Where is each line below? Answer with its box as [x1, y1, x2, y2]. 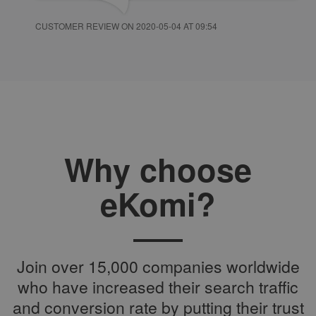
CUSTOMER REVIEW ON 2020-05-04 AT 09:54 [35, 19, 217, 32]
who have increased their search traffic [18, 275, 298, 299]
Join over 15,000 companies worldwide [16, 255, 300, 279]
